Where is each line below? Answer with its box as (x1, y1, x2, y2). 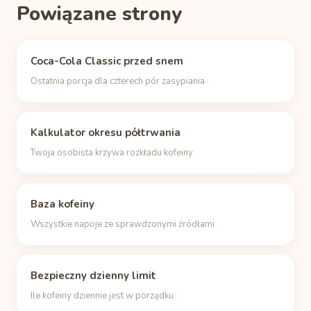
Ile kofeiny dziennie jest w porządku (31, 289, 174, 302)
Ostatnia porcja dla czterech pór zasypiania (31, 75, 205, 87)
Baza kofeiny (31, 197, 94, 211)
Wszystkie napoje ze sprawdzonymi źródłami (31, 218, 215, 230)
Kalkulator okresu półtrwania (31, 126, 180, 140)
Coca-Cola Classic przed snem (31, 54, 183, 68)
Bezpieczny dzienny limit (31, 269, 156, 283)
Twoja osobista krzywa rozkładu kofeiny (31, 146, 193, 159)
